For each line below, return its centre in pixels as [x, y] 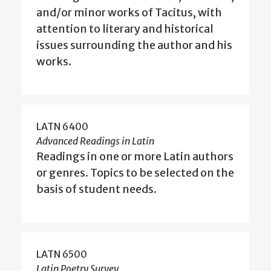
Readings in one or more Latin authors [135, 157]
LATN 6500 [62, 254]
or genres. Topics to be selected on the [135, 173]
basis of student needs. [96, 189]
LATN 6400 [62, 127]
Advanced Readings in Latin [95, 141]
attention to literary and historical [125, 29]
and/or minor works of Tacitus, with [129, 13]
